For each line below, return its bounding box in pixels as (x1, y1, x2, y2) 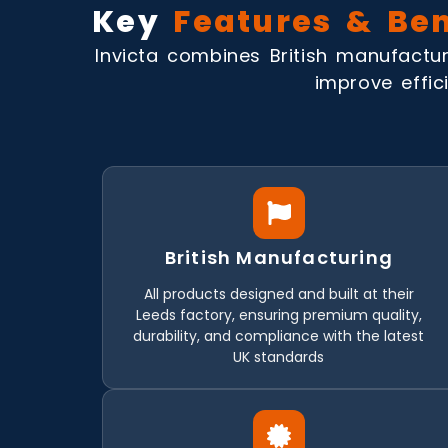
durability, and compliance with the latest (133, 325, 425, 346)
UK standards (233, 346, 325, 367)
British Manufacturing (164, 244, 393, 270)
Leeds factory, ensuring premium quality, (135, 304, 422, 325)
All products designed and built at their (143, 283, 414, 304)
